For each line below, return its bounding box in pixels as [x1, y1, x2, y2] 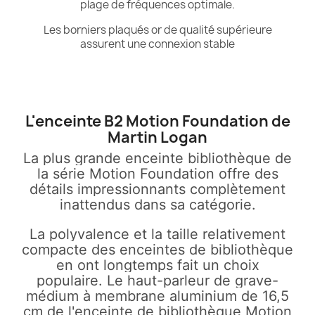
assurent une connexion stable [80, 37, 235, 51]
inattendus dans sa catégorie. [59, 196, 256, 213]
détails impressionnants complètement [30, 181, 285, 198]
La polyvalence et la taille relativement [30, 226, 285, 243]
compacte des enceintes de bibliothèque [22, 241, 293, 258]
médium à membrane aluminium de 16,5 [26, 288, 289, 304]
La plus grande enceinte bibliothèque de [23, 150, 292, 167]
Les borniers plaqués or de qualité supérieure [43, 22, 272, 37]
